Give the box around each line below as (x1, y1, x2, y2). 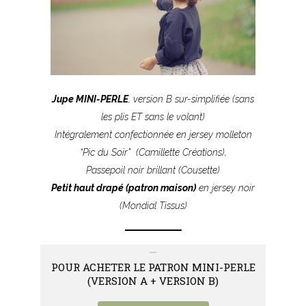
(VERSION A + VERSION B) (87, 273, 219, 288)
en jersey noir (196, 182, 255, 193)
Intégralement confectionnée (54, 128, 176, 140)
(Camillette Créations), (133, 146, 227, 158)
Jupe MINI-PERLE (52, 93, 128, 105)
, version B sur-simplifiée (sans (128, 93, 254, 105)
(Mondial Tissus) (119, 199, 187, 211)
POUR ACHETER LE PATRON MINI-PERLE (51, 260, 255, 274)
